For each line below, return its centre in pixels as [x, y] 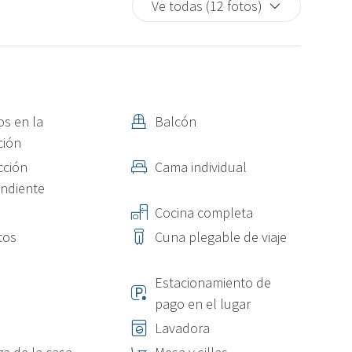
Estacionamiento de [213, 282]
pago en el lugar [203, 304]
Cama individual [201, 167]
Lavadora [182, 328]
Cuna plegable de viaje [221, 237]
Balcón [176, 121]
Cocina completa [204, 213]
